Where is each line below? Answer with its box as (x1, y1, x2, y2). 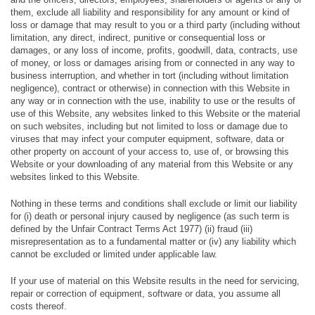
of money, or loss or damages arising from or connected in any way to (11, 58, 295, 68)
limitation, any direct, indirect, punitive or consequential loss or (11, 32, 265, 43)
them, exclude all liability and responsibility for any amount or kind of (11, 7, 290, 18)
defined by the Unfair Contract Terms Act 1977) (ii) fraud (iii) (11, 224, 252, 234)
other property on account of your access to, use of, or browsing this (11, 146, 289, 157)
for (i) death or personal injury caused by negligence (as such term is (11, 211, 290, 221)
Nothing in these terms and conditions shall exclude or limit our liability (11, 198, 297, 209)
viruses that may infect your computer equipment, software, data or (11, 134, 284, 144)
